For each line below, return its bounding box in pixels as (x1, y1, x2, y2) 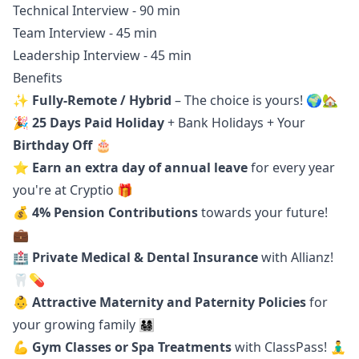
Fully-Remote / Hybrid (32, 91, 171, 109)
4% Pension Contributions (32, 204, 198, 221)
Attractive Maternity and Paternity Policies (32, 293, 306, 311)
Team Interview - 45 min (13, 24, 157, 42)
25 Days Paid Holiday (32, 114, 164, 131)
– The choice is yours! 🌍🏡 (171, 91, 338, 109)
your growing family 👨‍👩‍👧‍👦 (13, 316, 155, 333)
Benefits (13, 69, 63, 87)
